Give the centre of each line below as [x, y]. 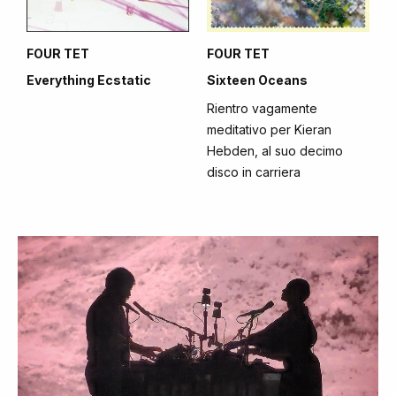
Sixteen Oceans [257, 80]
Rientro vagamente [262, 108]
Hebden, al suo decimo [275, 151]
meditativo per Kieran [269, 129]
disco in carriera [254, 172]
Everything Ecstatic [89, 80]
